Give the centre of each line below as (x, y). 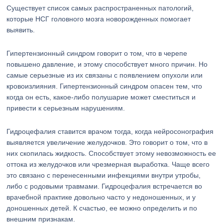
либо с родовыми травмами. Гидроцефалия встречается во (105, 186)
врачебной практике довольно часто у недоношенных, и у (101, 197)
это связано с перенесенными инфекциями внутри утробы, (104, 175)
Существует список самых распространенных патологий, (100, 8)
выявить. (21, 30)
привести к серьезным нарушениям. (66, 108)
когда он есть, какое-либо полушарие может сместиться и (101, 97)
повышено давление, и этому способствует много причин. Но (107, 64)
